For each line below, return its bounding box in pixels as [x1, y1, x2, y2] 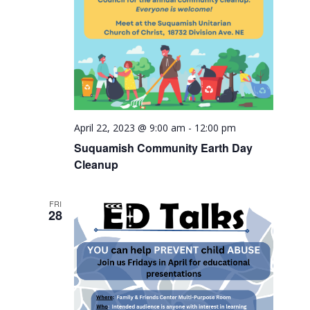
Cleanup [74, 156, 119, 172]
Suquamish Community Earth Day [74, 139, 253, 156]
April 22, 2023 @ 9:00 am [74, 120, 186, 134]
